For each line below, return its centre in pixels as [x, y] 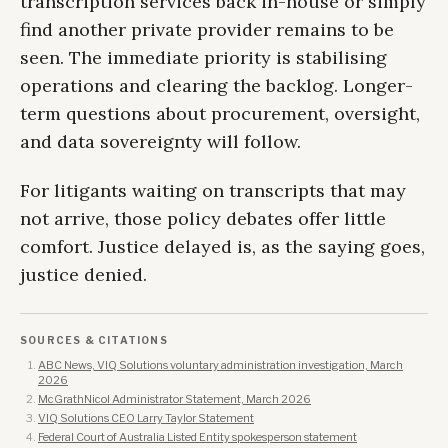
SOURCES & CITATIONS [94, 340]
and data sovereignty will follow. [160, 142]
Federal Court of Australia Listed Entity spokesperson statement [197, 437]
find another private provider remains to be [207, 30]
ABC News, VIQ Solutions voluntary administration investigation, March [220, 365]
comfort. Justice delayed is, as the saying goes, [222, 247]
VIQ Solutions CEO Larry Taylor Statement [146, 418]
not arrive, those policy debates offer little [203, 219]
